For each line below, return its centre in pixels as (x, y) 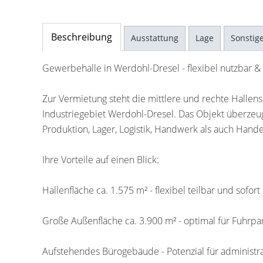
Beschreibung (82, 37)
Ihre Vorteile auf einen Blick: (101, 160)
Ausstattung (155, 38)
